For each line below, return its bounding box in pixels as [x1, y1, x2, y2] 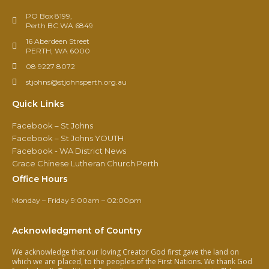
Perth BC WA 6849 [25, 20, 93, 30]
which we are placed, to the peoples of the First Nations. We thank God [12, 256, 252, 267]
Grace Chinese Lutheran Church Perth [12, 158, 159, 168]
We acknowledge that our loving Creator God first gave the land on [12, 246, 239, 257]
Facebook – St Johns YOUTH [12, 133, 124, 143]
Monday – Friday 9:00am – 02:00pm [12, 195, 142, 205]
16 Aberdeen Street [25, 36, 89, 46]
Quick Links [12, 98, 64, 109]
